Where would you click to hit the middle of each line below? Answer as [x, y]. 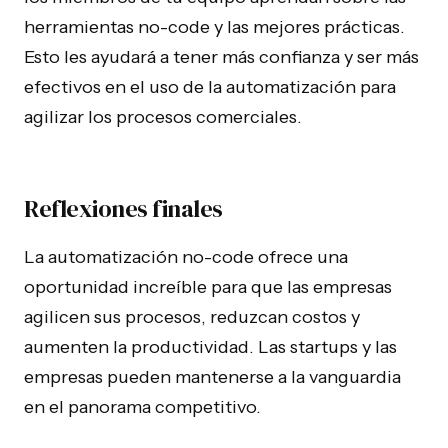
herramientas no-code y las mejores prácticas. [214, 27]
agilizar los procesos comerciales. [163, 117]
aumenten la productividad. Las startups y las [210, 347]
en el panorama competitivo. [142, 407]
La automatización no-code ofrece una [186, 257]
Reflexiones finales [123, 208]
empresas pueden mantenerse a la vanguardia [212, 377]
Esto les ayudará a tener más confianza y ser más [221, 57]
